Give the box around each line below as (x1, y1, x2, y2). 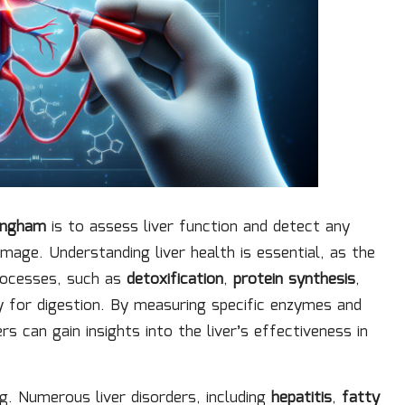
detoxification (127, 267, 223, 292)
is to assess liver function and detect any (46, 214, 350, 240)
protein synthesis (233, 267, 355, 292)
